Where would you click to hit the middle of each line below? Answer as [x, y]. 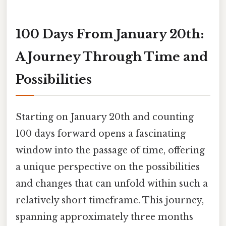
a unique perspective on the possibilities [108, 167]
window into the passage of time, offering [110, 150]
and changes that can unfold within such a [112, 183]
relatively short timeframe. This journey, [110, 200]
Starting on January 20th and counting [105, 117]
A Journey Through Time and [112, 56]
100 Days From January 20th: [110, 34]
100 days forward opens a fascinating [101, 133]
